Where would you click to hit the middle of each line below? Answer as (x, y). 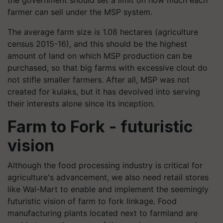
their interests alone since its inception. (81, 103)
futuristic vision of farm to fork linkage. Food (92, 201)
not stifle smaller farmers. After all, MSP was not (99, 79)
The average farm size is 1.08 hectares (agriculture (103, 32)
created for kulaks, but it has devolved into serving (104, 91)
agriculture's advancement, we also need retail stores (108, 177)
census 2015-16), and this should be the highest (97, 44)
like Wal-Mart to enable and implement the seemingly (108, 189)
